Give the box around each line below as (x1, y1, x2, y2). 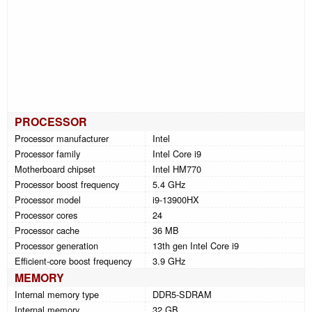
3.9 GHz (153, 253, 185, 267)
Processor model (15, 192, 81, 206)
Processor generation (15, 238, 98, 252)
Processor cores (15, 208, 77, 221)
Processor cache (15, 223, 79, 237)
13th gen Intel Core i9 (153, 238, 239, 252)
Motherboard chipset (15, 162, 95, 175)
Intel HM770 (153, 162, 201, 175)
